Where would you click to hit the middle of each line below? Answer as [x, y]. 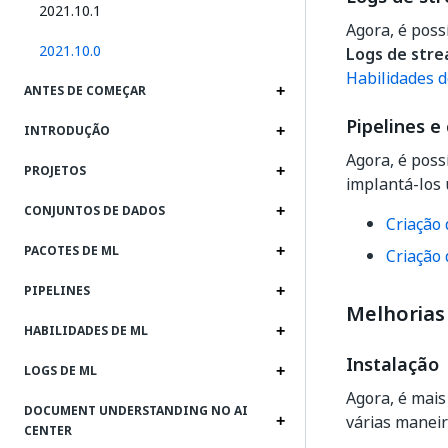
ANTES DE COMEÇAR [85, 91]
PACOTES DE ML [71, 251]
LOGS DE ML [60, 371]
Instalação [392, 364]
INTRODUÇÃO [67, 131]
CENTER [48, 431]
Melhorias [395, 314]
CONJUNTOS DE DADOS [94, 211]
